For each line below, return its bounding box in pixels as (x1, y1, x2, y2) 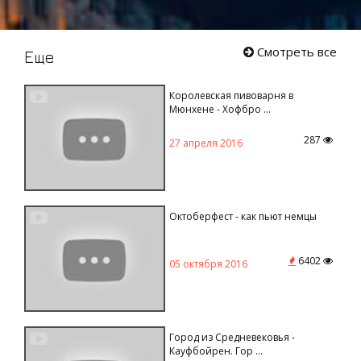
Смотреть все (254, 43, 337, 60)
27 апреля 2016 (168, 135, 243, 150)
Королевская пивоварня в (168, 88, 293, 102)
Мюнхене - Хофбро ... (168, 102, 271, 116)
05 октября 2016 (168, 256, 247, 271)
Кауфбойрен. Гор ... (168, 343, 263, 358)
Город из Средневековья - (168, 330, 295, 344)
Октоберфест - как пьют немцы (168, 209, 317, 223)
